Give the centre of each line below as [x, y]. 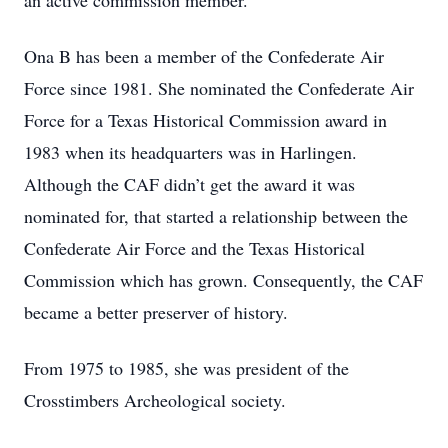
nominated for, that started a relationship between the [216, 216]
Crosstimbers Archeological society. [155, 400]
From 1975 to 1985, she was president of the [186, 368]
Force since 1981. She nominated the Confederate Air [219, 88]
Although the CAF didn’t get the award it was [189, 184]
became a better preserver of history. [156, 312]
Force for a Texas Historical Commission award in [205, 120]
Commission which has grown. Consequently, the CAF [223, 280]
